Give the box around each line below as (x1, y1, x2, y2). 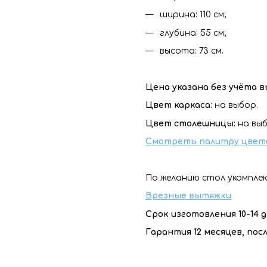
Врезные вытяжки (145, 191, 231, 201)
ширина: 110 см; (160, 10, 226, 20)
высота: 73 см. (160, 46, 223, 56)
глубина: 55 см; (160, 28, 226, 38)
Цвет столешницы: (145, 119, 235, 128)
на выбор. (212, 101, 258, 110)
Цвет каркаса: (145, 101, 212, 110)
